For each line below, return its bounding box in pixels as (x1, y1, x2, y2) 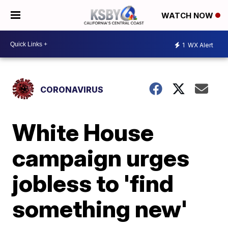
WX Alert (186, 41, 213, 49)
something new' (12, 194, 188, 223)
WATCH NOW (161, 11, 215, 21)
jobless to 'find (12, 169, 174, 197)
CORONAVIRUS (40, 84, 104, 95)
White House (12, 118, 154, 147)
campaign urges (12, 144, 190, 172)
